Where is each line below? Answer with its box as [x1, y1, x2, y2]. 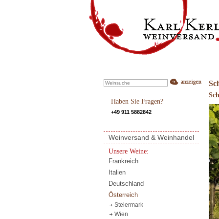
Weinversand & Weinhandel [108, 133, 194, 141]
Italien [108, 168, 126, 176]
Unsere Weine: [108, 147, 149, 155]
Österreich [108, 191, 138, 198]
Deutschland [108, 179, 144, 187]
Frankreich [108, 157, 138, 165]
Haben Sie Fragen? [110, 98, 163, 105]
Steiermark [114, 201, 143, 208]
